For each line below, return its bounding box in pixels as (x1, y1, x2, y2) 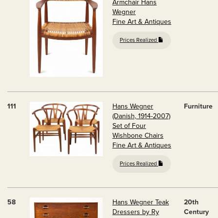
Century (184, 208, 209, 216)
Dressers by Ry (112, 208, 159, 216)
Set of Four (112, 122, 146, 130)
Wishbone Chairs (112, 131, 163, 140)
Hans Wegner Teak (112, 198, 169, 206)
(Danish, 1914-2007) (112, 112, 170, 120)
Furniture (184, 102, 213, 110)
